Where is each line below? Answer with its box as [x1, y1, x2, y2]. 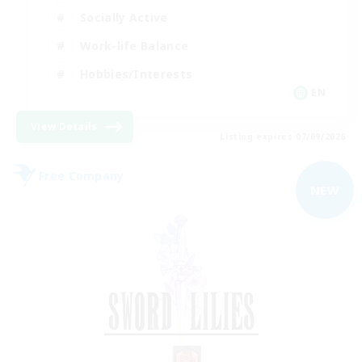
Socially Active [80, 9, 168, 25]
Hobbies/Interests [80, 65, 193, 82]
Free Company [39, 167, 124, 183]
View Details [31, 120, 98, 134]
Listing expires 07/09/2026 [220, 131, 346, 143]
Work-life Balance [80, 37, 189, 53]
